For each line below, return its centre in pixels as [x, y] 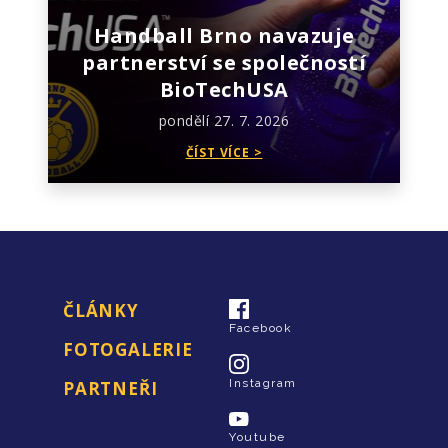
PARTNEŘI [110, 388]
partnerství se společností [224, 62]
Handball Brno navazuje [224, 35]
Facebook [261, 328]
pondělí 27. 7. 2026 [224, 120]
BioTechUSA [224, 89]
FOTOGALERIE [127, 349]
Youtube [257, 437]
